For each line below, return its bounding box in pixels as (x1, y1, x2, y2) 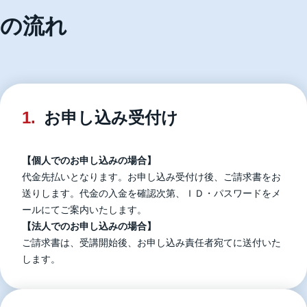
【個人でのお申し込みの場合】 (22, 155, 156, 166)
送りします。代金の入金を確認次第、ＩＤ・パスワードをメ (22, 188, 281, 199)
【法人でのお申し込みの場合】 (22, 221, 156, 232)
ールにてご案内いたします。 (22, 204, 147, 215)
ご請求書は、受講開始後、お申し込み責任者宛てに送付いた (22, 237, 281, 248)
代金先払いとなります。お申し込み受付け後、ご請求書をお (22, 171, 281, 182)
